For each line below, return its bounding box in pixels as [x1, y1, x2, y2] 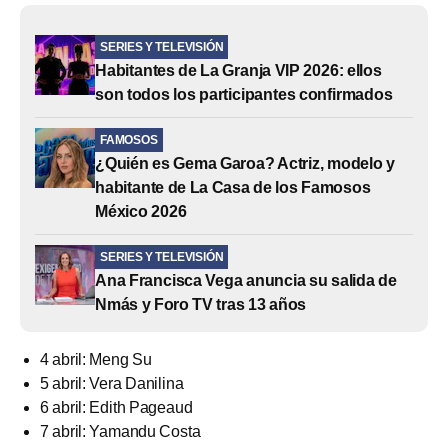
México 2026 [95, 202, 187, 220]
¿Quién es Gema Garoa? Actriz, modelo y [95, 154, 395, 172]
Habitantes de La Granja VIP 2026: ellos [95, 61, 382, 79]
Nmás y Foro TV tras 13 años [95, 295, 307, 313]
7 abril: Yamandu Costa [40, 422, 201, 440]
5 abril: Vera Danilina [40, 374, 184, 392]
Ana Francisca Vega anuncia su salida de [95, 271, 397, 289]
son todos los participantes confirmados [95, 85, 393, 103]
